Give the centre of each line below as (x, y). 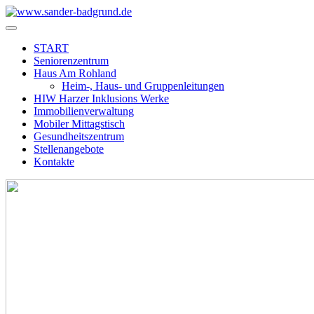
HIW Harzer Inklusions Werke (101, 98)
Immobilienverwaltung (84, 111)
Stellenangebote (69, 149)
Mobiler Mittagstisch (79, 124)
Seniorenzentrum (71, 61)
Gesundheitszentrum (79, 136)
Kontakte (54, 162)
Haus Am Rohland (75, 73)
